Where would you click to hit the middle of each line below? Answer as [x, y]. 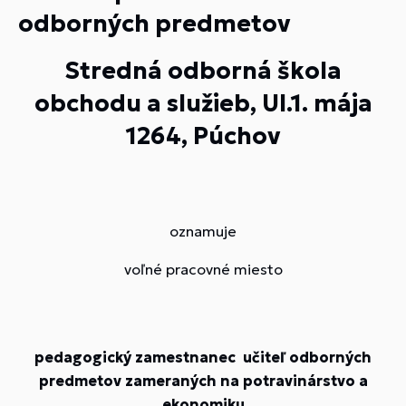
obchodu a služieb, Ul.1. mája [203, 103]
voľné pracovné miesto [203, 269]
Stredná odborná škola [203, 71]
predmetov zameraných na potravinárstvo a [203, 381]
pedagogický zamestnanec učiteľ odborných [203, 357]
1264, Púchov [203, 136]
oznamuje [203, 231]
